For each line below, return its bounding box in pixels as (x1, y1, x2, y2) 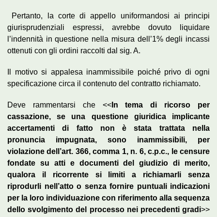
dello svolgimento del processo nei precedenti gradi (7, 205, 201, 214)
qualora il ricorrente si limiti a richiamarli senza (7, 170, 210, 179)
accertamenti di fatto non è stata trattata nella (7, 124, 210, 132)
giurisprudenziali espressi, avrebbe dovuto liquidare (7, 23, 210, 31)
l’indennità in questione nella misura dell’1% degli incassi (7, 34, 210, 43)
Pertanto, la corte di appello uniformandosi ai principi (7, 11, 210, 20)
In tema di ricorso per (111, 100, 210, 109)
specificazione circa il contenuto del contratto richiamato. (7, 79, 201, 88)
